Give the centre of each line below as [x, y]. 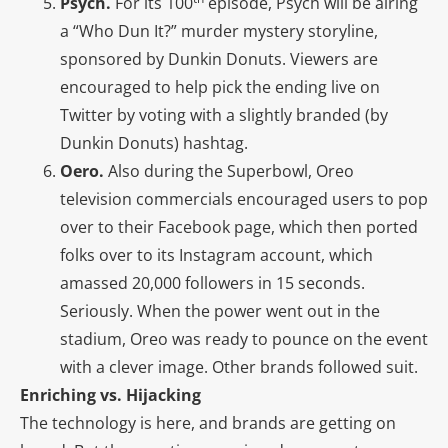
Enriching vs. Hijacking [110, 394]
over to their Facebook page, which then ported [239, 226]
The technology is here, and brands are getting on [208, 422]
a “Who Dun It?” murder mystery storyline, [219, 30]
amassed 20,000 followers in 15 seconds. [212, 282]
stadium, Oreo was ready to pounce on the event [244, 338]
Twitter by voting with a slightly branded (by [224, 114]
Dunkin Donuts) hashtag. [154, 142]
